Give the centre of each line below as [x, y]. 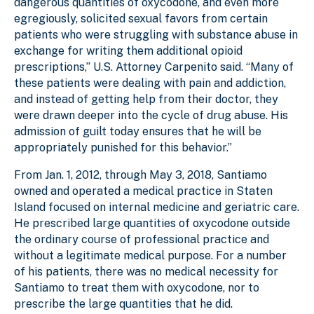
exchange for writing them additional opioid [128, 50]
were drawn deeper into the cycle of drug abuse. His [151, 115]
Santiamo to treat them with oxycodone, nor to [137, 287]
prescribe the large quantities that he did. [123, 303]
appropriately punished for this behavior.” [123, 147]
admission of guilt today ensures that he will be [138, 131]
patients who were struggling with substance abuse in [156, 34]
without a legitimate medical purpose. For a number [150, 255]
